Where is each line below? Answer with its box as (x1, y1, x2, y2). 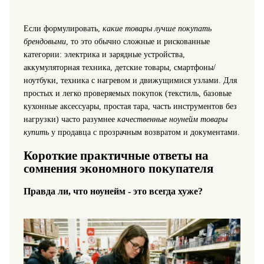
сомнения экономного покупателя (23, 161, 213, 176)
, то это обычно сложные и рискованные (65, 37, 210, 46)
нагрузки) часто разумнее (23, 114, 117, 124)
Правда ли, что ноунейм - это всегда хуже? (23, 186, 203, 197)
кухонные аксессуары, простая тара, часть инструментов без (23, 101, 237, 111)
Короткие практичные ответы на (23, 148, 209, 163)
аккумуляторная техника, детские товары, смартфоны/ (23, 62, 216, 72)
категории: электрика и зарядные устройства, (23, 49, 185, 59)
